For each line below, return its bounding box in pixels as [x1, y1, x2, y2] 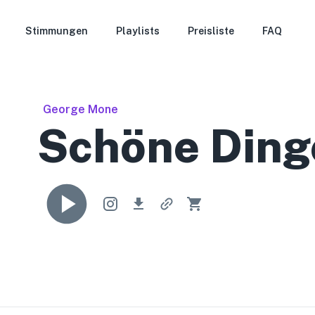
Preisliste [188, 25, 235, 37]
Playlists [116, 25, 160, 37]
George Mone [43, 103, 119, 116]
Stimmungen [25, 25, 89, 37]
